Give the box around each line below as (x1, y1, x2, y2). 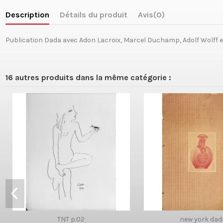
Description (5, 9, 49, 19)
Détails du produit (59, 9, 127, 19)
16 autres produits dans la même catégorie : (5, 72, 171, 82)
